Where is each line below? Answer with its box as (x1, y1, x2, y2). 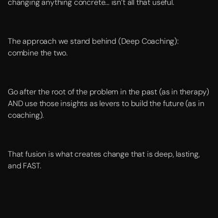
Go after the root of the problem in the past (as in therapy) (8, 87, 210, 97)
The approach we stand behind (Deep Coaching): (8, 36, 179, 46)
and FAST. (8, 161, 41, 171)
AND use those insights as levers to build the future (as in (8, 98, 204, 109)
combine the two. (8, 48, 68, 58)
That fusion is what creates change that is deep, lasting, (8, 149, 200, 159)
